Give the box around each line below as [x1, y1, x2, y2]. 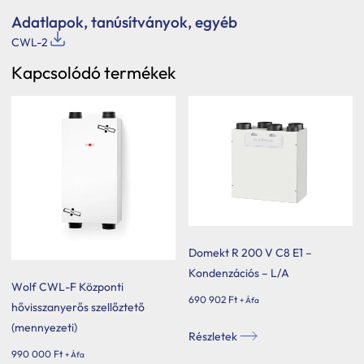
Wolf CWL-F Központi [11, 279, 123, 294]
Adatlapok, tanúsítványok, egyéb [11, 11, 237, 32]
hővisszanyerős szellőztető [11, 299, 145, 314]
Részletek [188, 328, 240, 344]
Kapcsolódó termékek [11, 61, 175, 83]
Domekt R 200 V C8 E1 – [188, 245, 313, 260]
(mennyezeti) [11, 319, 77, 335]
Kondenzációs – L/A [188, 265, 290, 280]
